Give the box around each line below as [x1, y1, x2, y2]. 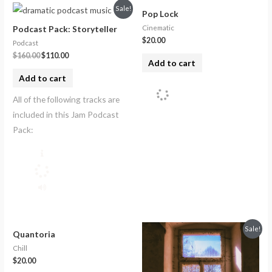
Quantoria [13, 228, 56, 239]
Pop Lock [142, 8, 178, 19]
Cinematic [142, 24, 174, 32]
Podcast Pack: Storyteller [13, 24, 118, 35]
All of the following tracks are [13, 93, 120, 104]
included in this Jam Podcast [13, 109, 120, 120]
